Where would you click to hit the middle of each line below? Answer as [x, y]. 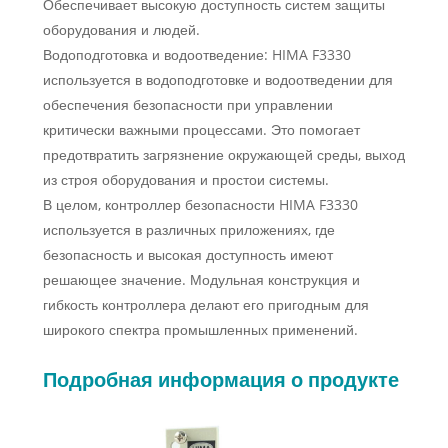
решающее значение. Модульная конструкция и [201, 280]
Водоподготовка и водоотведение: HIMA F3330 [196, 55]
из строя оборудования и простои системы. [185, 180]
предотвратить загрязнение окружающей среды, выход [223, 155]
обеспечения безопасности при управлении [187, 105]
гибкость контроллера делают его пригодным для [205, 305]
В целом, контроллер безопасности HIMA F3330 [200, 205]
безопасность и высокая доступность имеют [187, 255]
